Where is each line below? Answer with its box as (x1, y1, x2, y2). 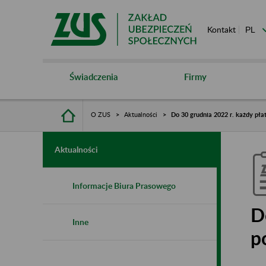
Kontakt (207, 24, 236, 35)
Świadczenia (69, 71, 118, 82)
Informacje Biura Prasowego (72, 180, 176, 191)
